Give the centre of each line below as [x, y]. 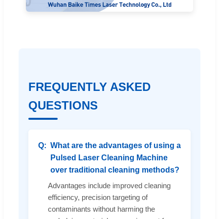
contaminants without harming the [101, 209]
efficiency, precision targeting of [98, 197]
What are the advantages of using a [116, 146]
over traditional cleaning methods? [115, 170]
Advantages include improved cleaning [109, 186]
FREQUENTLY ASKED [89, 87]
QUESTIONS [63, 106]
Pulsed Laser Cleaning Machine [109, 158]
